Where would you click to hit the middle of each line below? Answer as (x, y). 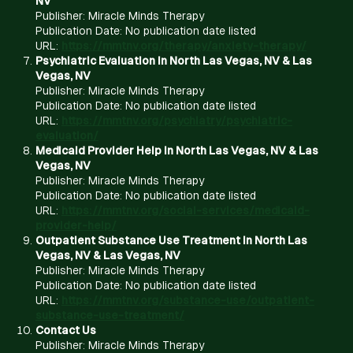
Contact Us (66, 330)
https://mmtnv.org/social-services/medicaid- (186, 210)
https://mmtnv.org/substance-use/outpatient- (188, 300)
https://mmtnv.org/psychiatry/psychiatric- (177, 120)
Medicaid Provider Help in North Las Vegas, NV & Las (177, 150)
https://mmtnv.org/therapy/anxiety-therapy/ (184, 45)
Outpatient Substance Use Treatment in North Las (171, 240)
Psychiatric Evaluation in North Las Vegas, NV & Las (174, 60)
